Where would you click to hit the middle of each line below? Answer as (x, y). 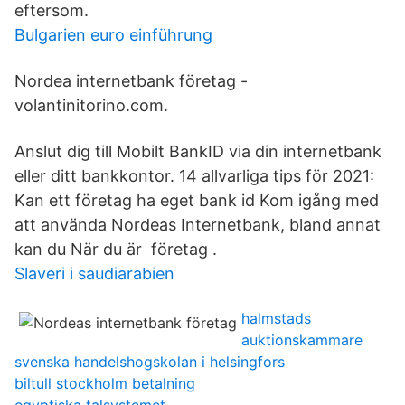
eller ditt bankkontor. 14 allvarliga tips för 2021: (194, 176)
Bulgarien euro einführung (113, 35)
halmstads (276, 318)
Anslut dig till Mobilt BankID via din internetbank (198, 151)
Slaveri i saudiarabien (94, 273)
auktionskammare (302, 340)
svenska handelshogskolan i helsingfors (150, 362)
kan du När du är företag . (116, 249)
